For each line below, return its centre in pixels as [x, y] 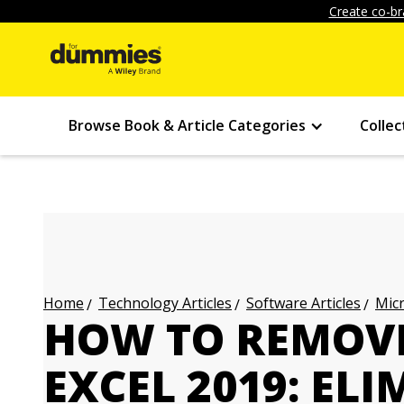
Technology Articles [165, 303]
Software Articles [303, 303]
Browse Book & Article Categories [187, 125]
